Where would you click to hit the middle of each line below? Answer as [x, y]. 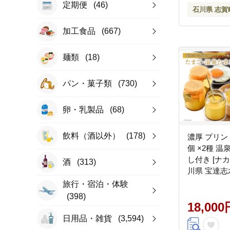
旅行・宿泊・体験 [95, 184]
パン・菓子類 [88, 83]
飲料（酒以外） [92, 136]
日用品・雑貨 [88, 218]
